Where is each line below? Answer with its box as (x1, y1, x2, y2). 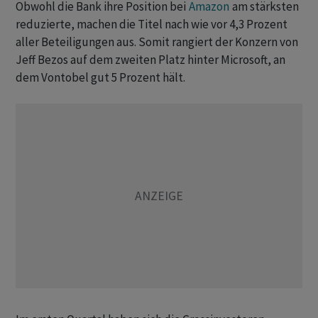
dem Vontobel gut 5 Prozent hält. (16, 70, 185, 86)
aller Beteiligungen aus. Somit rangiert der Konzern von (16, 34, 298, 50)
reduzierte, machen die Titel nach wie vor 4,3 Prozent (16, 16, 287, 33)
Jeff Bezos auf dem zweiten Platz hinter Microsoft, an (16, 52, 285, 68)
